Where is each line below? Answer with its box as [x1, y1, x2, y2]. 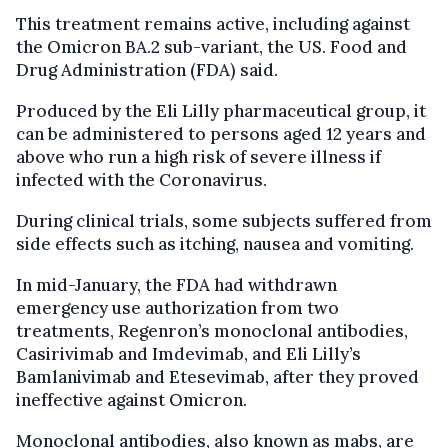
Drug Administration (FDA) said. [16, 58, 278, 81]
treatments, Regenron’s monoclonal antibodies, [16, 319, 408, 342]
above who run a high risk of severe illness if [16, 145, 381, 168]
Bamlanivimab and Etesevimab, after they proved [16, 365, 419, 388]
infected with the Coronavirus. [16, 168, 267, 191]
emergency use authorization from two [16, 296, 339, 319]
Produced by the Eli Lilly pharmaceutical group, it [16, 99, 426, 122]
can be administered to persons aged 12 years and [16, 122, 426, 145]
